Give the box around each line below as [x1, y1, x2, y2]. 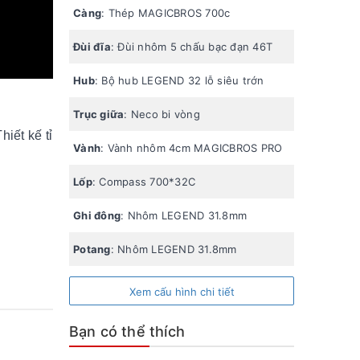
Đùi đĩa [73, 39, 111, 53]
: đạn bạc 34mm [117, 343, 200, 357]
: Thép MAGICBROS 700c [101, 6, 231, 19]
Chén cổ [73, 343, 117, 357]
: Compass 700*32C [92, 174, 195, 188]
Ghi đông [73, 208, 121, 222]
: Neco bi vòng [124, 107, 200, 121]
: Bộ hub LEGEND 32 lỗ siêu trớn [94, 73, 264, 87]
